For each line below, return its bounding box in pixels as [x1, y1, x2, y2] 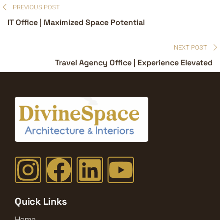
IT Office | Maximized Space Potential [7, 17, 145, 27]
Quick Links [15, 195, 67, 208]
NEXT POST [173, 44, 207, 51]
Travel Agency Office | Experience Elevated [55, 57, 213, 68]
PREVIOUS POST [13, 3, 60, 11]
